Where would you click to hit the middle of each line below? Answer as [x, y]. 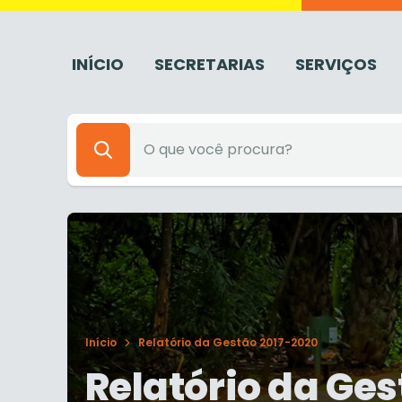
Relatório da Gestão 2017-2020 [227, 342]
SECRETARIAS [209, 64]
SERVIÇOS [336, 64]
